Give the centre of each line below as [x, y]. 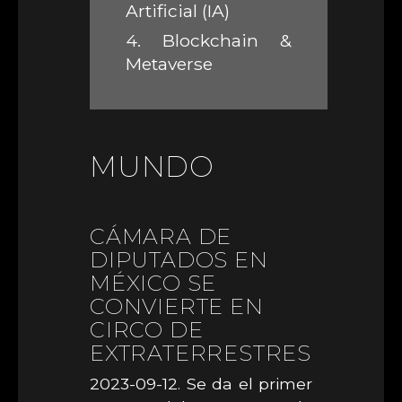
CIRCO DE [147, 330]
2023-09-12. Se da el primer [201, 384]
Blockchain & [216, 41]
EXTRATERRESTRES [201, 353]
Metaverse [169, 64]
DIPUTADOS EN [179, 260]
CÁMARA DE [161, 236]
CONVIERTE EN [177, 306]
